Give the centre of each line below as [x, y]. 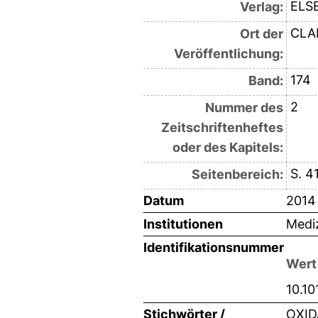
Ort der [261, 34]
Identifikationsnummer [214, 248]
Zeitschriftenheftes [222, 128]
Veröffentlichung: [228, 54]
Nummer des [244, 108]
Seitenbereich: [237, 175]
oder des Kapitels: [227, 148]
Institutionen [183, 224]
